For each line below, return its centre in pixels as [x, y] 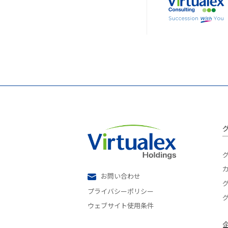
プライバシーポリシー [121, 191]
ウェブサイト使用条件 [121, 206]
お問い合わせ [121, 176]
